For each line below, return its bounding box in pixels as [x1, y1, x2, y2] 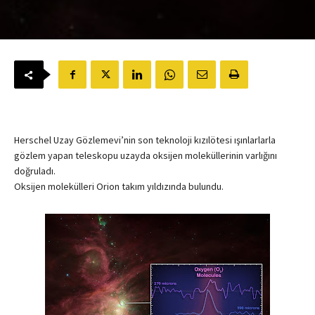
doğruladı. [14, 165, 56, 178]
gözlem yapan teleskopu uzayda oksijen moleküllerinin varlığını [14, 149, 277, 162]
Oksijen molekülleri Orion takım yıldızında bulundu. [14, 180, 224, 193]
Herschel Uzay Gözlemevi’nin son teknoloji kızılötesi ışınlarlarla [14, 134, 276, 147]
